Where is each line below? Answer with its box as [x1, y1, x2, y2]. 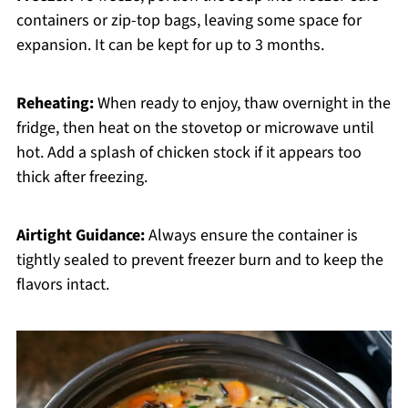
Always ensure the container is [144, 224, 358, 248]
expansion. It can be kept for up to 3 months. [15, 34, 324, 57]
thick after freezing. [15, 166, 148, 189]
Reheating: [15, 92, 94, 116]
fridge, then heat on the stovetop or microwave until [15, 117, 374, 140]
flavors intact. [15, 273, 109, 297]
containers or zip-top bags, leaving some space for [15, 9, 362, 33]
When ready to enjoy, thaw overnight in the [93, 92, 391, 116]
